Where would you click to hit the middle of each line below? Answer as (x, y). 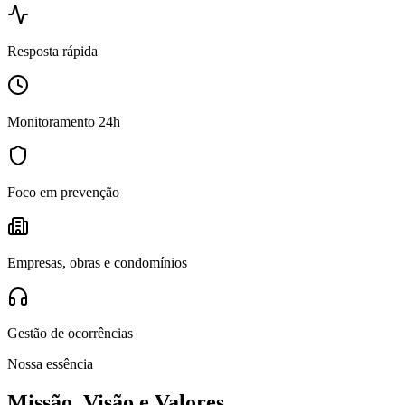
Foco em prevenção (63, 193)
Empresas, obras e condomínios (97, 263)
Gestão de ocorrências (70, 334)
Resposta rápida (52, 52)
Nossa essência (50, 364)
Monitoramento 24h (64, 122)
